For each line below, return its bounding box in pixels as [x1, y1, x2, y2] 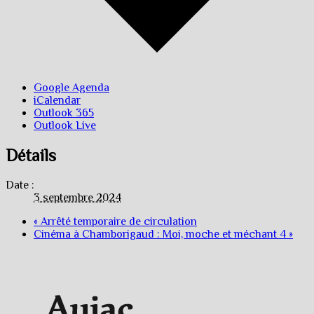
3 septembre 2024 [34, 191, 121, 204]
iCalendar [34, 93, 81, 107]
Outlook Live [34, 118, 96, 132]
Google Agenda [34, 81, 109, 94]
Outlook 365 [34, 106, 94, 119]
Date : [6, 178, 34, 191]
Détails [6, 145, 56, 165]
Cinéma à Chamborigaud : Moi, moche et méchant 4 [34, 227, 289, 240]
